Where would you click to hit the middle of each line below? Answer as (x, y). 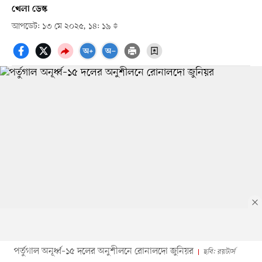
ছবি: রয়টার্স (219, 251)
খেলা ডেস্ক (29, 9)
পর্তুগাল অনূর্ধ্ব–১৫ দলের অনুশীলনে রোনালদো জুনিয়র (104, 251)
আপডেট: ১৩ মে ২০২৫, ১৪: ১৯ (62, 26)
